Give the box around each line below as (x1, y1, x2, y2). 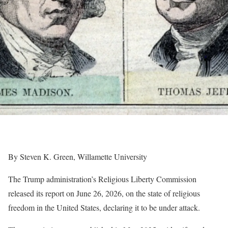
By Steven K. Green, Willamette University (8, 151, 147, 162)
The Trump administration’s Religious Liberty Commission (8, 174, 196, 184)
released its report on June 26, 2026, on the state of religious (8, 188, 200, 198)
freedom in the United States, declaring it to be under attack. (8, 202, 200, 213)
